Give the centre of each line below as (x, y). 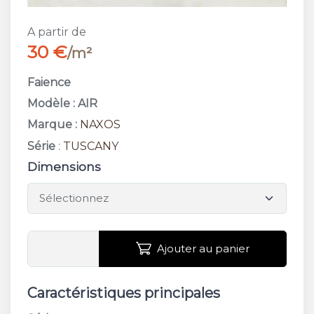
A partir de (57, 32)
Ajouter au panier (203, 248)
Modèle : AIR (62, 103)
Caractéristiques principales (124, 293)
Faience (49, 82)
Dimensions (64, 167)
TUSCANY (91, 146)
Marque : (52, 125)
